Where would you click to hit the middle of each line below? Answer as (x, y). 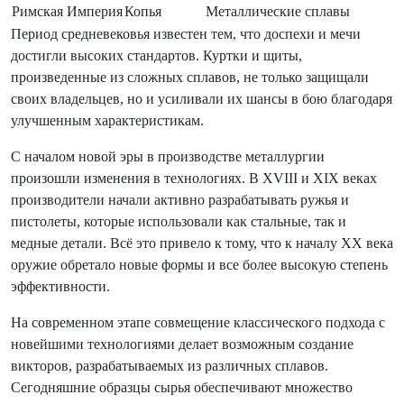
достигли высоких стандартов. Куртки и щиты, (156, 55)
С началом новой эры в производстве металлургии (168, 156)
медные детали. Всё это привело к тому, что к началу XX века (202, 243)
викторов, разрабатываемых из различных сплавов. (170, 366)
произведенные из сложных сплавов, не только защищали (190, 77)
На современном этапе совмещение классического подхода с (198, 322)
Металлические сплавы (278, 11)
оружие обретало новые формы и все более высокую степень (199, 265)
